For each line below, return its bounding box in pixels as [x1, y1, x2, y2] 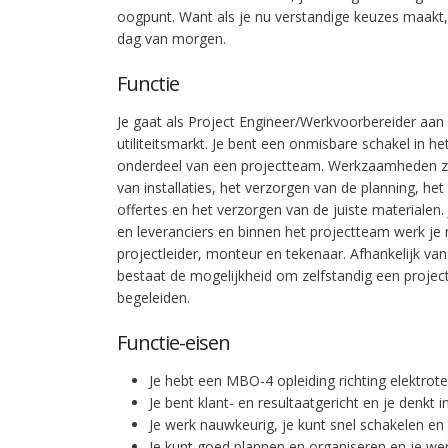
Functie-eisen [117, 329, 230, 356]
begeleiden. [117, 288, 190, 307]
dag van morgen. [117, 29, 226, 48]
